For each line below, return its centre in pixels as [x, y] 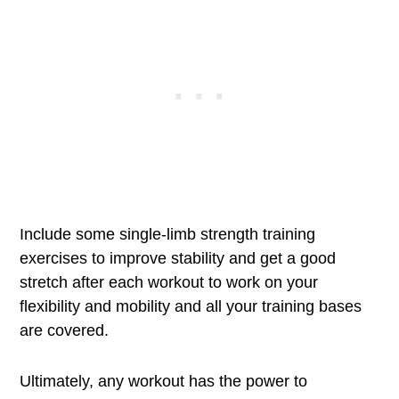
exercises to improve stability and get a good [178, 258]
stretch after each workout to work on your [169, 282]
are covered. [65, 330]
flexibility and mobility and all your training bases [191, 306]
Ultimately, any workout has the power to [164, 381]
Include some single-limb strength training [168, 234]
